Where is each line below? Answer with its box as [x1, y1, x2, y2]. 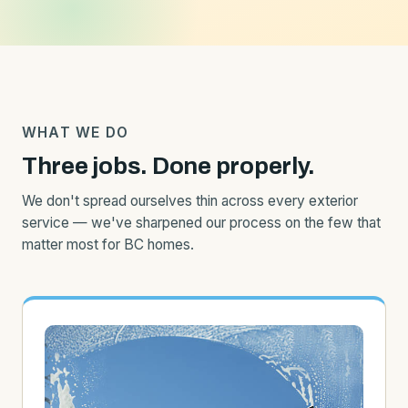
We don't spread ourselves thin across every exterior [22, 192, 358, 209]
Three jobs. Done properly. [22, 153, 315, 178]
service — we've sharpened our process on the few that [22, 214, 381, 231]
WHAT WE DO [22, 124, 129, 141]
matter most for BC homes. [22, 236, 194, 253]
